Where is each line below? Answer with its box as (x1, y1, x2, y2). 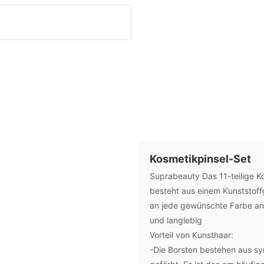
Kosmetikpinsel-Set (150, 152, 251, 165)
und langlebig (150, 214, 204, 225)
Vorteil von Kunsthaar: (150, 229, 236, 240)
